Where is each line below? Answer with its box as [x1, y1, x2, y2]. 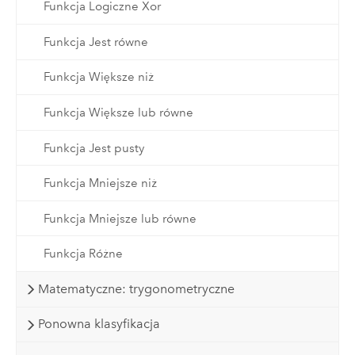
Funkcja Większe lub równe [43, 105, 193, 120]
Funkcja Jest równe [43, 34, 148, 49]
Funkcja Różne [43, 246, 123, 261]
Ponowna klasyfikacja [37, 316, 160, 332]
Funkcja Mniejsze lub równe [43, 211, 197, 226]
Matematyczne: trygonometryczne [37, 281, 235, 296]
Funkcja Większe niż [43, 70, 154, 85]
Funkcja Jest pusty [43, 140, 144, 155]
